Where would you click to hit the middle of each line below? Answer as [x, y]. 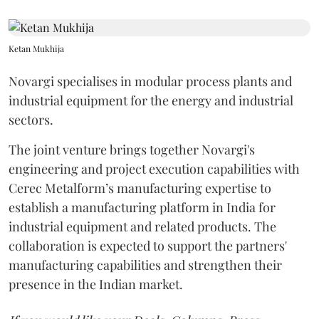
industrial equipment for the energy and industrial [151, 100]
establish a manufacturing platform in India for [142, 207]
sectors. [31, 120]
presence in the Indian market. [96, 284]
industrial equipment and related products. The [142, 226]
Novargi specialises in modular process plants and [150, 81]
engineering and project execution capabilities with [154, 169]
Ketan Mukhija [36, 48]
